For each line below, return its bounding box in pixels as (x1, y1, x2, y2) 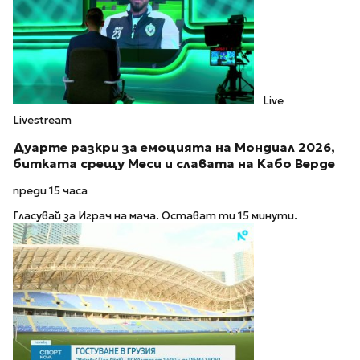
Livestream (13, 112, 72, 127)
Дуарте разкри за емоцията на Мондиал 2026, (13, 139, 335, 155)
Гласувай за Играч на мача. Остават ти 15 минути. (13, 208, 297, 223)
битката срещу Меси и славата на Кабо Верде (13, 155, 335, 171)
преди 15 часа (13, 184, 88, 198)
